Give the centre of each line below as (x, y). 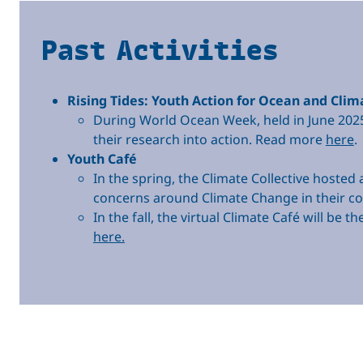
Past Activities (160, 49)
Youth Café (102, 158)
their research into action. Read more (209, 139)
